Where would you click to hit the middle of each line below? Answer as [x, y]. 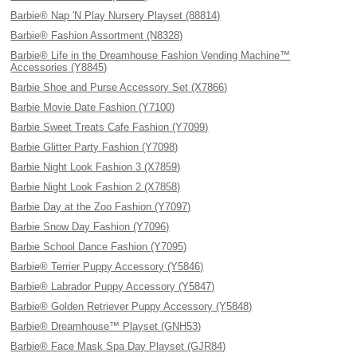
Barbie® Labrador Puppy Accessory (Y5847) [113, 286]
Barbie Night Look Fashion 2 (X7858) [96, 187]
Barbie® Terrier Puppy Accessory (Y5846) [107, 267]
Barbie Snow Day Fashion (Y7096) [90, 227]
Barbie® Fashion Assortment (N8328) [97, 35]
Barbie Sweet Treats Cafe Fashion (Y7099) [110, 127]
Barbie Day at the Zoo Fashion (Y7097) [101, 207]
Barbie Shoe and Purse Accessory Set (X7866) [119, 87]
